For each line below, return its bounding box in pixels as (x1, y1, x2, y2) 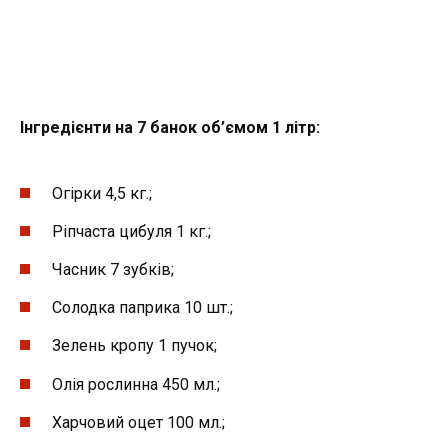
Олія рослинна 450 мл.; (52, 374, 220, 394)
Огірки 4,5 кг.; (52, 183, 152, 203)
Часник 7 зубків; (52, 259, 174, 279)
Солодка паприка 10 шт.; (52, 298, 233, 318)
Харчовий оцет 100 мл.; (52, 412, 225, 432)
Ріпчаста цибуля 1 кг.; (52, 221, 211, 241)
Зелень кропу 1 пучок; (52, 336, 217, 356)
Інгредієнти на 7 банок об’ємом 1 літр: (20, 118, 320, 138)
